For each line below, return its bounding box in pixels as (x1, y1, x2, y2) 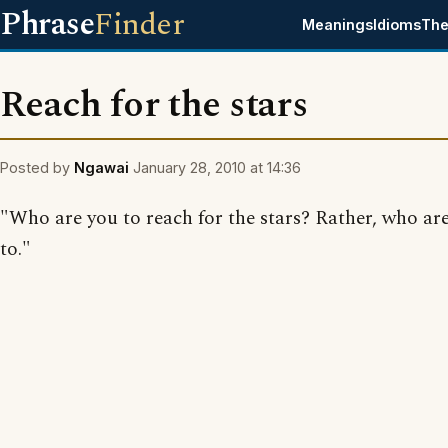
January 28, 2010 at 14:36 (133, 159, 301, 176)
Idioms (373, 16, 422, 33)
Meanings (302, 16, 374, 33)
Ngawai (74, 159, 129, 176)
